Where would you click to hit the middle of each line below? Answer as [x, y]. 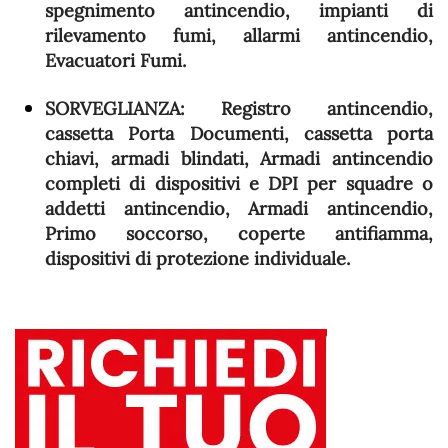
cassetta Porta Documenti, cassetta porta [239, 133]
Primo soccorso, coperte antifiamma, [239, 233]
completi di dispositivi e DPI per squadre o [239, 183]
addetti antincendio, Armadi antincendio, [239, 208]
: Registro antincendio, [306, 108]
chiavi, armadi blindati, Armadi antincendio [239, 158]
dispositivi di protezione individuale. [197, 258]
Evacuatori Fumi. [115, 60]
